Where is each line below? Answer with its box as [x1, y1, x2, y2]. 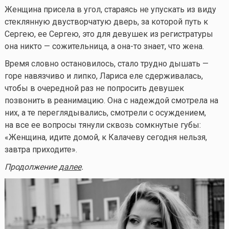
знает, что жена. [141, 41, 204, 52]
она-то [117, 41, 142, 52]
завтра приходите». [4, 145, 77, 155]
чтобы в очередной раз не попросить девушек [4, 83, 184, 94]
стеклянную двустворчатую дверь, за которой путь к [4, 17, 208, 27]
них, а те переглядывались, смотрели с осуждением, [4, 108, 206, 118]
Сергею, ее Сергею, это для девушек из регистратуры [4, 29, 213, 39]
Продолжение [4, 162, 59, 172]
